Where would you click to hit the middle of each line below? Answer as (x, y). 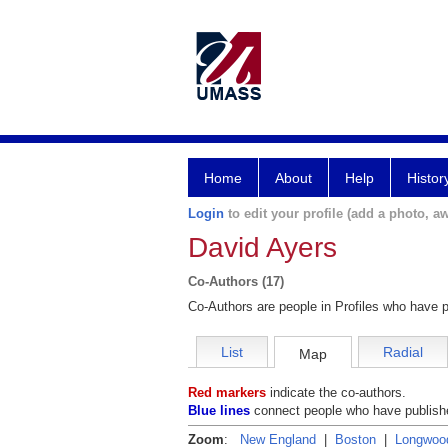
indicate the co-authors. (336, 393)
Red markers (227, 393)
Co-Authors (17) (236, 281)
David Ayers (262, 247)
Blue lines (219, 411)
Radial (403, 352)
